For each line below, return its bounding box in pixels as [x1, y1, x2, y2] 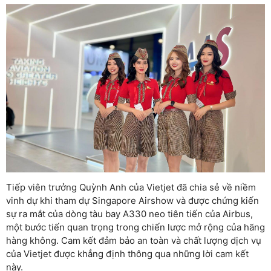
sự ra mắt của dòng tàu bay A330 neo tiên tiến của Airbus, [6, 207, 253, 220]
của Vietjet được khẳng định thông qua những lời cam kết [6, 247, 249, 260]
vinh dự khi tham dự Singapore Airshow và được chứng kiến [6, 194, 259, 206]
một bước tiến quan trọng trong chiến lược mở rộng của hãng [6, 221, 265, 233]
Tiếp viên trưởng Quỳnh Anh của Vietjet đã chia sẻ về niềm [6, 181, 256, 193]
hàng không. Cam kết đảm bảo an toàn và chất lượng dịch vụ [6, 234, 261, 246]
